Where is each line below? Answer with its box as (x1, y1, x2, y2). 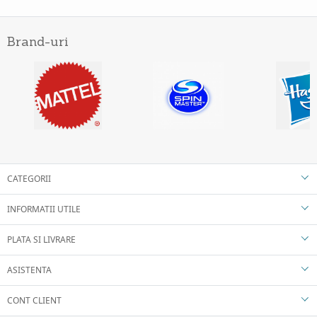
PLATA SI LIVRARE (7, 234, 76, 246)
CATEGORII (7, 173, 51, 185)
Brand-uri (7, 33, 69, 50)
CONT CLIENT (7, 294, 62, 307)
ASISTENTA (7, 264, 52, 277)
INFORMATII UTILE (7, 203, 81, 216)
